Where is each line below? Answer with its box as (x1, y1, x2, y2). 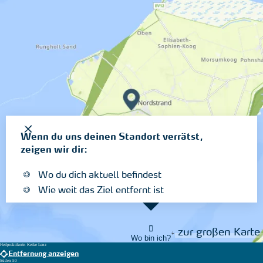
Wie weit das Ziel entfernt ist (38, 186, 164, 195)
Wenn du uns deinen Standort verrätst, (21, 132, 203, 142)
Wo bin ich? (131, 233, 171, 242)
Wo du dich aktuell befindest (38, 170, 161, 180)
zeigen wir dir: (21, 145, 87, 155)
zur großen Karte (178, 227, 260, 238)
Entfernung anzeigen (8, 250, 79, 258)
